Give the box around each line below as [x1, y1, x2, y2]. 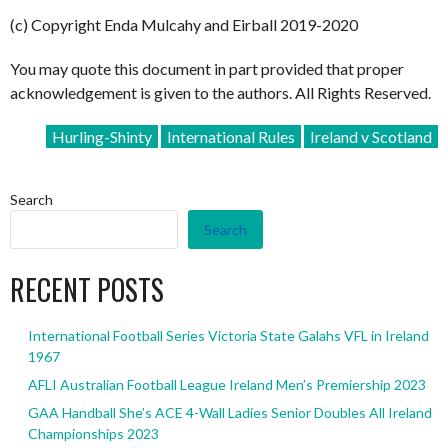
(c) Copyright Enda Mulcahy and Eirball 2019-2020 [10, 15, 358, 34]
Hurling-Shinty [52, 127, 152, 146]
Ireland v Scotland [310, 127, 432, 146]
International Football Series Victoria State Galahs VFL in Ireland [27, 327, 429, 345]
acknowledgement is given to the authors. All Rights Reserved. [10, 83, 431, 102]
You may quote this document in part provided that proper [10, 59, 404, 78]
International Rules [167, 127, 295, 146]
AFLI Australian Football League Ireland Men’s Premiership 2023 [27, 376, 426, 394]
